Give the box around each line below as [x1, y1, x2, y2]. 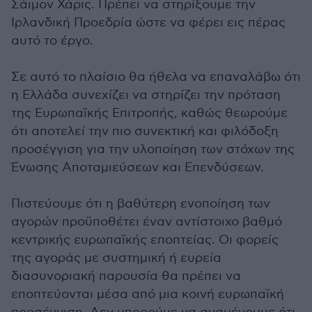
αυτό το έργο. [11, 33, 93, 48]
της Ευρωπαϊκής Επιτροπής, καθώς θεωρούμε [11, 106, 288, 120]
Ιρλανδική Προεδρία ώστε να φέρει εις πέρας [11, 15, 286, 30]
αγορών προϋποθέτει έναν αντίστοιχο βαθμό [11, 214, 282, 229]
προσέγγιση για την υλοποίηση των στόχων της [11, 142, 295, 157]
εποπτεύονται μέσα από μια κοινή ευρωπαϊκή [11, 287, 284, 302]
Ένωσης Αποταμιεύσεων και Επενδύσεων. [11, 160, 264, 175]
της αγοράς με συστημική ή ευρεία [11, 251, 221, 265]
